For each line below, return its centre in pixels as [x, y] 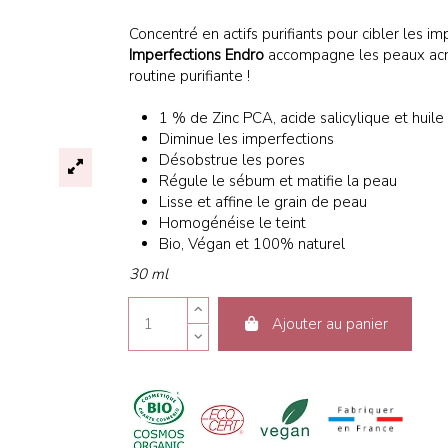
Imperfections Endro [197, 54]
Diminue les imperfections [247, 138]
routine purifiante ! [190, 75]
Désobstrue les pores [232, 159]
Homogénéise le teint [233, 222]
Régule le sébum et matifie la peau [278, 180]
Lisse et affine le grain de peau [263, 201]
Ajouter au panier [330, 323]
